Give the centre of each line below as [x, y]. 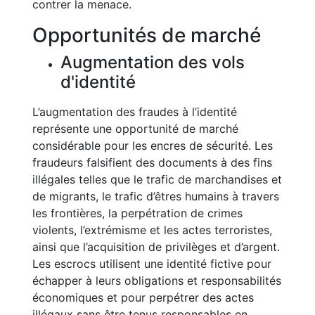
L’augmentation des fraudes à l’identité [135, 112]
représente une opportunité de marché [135, 129]
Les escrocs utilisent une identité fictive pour [152, 264]
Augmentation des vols [153, 62]
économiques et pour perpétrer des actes [143, 297]
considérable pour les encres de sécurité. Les [153, 146]
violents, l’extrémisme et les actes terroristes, [152, 230]
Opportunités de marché [147, 35]
